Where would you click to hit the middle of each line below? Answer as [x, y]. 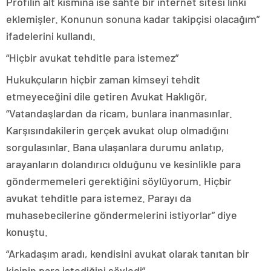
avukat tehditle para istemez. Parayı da [99, 198]
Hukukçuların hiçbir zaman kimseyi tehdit [103, 80]
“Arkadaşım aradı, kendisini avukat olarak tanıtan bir [128, 254]
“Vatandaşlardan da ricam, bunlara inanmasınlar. [119, 113]
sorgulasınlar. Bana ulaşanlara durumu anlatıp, [115, 147]
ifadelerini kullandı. [51, 36]
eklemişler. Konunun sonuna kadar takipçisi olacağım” [133, 19]
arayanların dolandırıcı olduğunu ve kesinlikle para [123, 164]
